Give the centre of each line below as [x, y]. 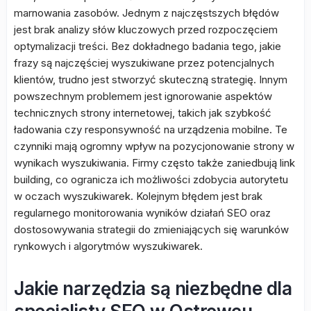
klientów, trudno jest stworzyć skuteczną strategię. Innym [151, 79]
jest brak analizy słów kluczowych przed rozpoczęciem [146, 30]
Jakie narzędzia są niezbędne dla [153, 288]
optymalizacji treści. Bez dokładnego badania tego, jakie [148, 46]
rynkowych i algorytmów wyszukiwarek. [108, 246]
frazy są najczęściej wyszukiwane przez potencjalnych [144, 63]
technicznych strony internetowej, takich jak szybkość [143, 113]
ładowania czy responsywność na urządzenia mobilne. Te [151, 129]
